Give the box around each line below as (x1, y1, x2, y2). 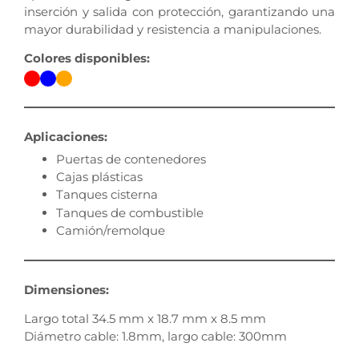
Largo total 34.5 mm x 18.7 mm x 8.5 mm (24, 311, 266, 327)
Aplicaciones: (24, 128, 107, 144)
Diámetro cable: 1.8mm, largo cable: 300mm (24, 329, 287, 345)
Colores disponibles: (24, 50, 150, 66)
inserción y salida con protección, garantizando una (24, 3, 335, 19)
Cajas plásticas (56, 169, 143, 185)
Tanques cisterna (56, 187, 158, 203)
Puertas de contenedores (56, 151, 206, 167)
